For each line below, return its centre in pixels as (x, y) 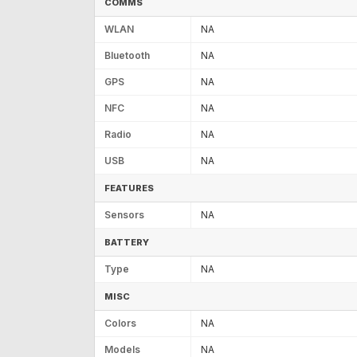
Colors (120, 323)
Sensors (124, 214)
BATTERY (127, 242)
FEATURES (129, 188)
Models (122, 349)
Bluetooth (127, 55)
